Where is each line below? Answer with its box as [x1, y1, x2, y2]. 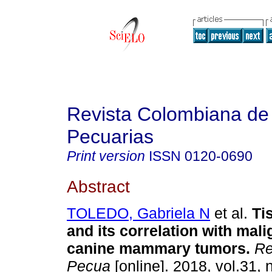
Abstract [67, 176, 130, 196]
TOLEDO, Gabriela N [67, 205, 210, 222]
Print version [67, 148, 145, 164]
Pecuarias [67, 126, 154, 148]
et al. [210, 205, 248, 222]
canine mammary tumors [67, 240, 246, 257]
